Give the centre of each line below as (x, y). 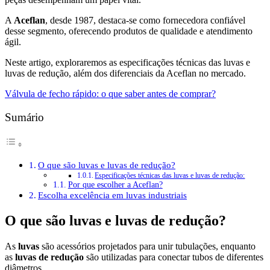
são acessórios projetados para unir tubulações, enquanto (147, 246)
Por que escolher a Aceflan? (115, 185)
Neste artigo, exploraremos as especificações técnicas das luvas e (127, 62)
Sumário (24, 117)
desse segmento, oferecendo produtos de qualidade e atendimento (129, 31)
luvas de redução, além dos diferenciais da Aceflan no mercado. (125, 73)
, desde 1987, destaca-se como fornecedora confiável (145, 20)
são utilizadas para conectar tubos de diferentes (174, 257)
